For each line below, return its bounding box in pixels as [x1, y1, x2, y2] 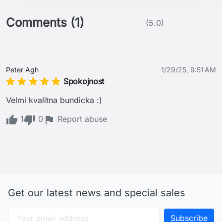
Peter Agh [6, 65, 39, 74]
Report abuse [55, 114, 107, 124]
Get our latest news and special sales [8, 187, 185, 199]
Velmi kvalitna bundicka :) [6, 95, 105, 106]
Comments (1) [6, 15, 84, 30]
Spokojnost [63, 76, 105, 87]
